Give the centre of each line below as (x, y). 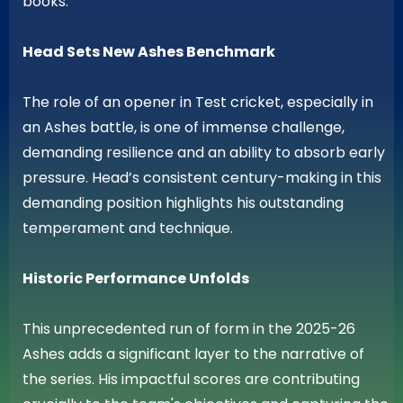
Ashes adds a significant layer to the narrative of (193, 354)
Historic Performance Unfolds (136, 278)
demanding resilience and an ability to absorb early (204, 152)
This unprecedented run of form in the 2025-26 (189, 328)
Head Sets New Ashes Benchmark (149, 51)
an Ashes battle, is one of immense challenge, (184, 127)
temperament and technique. (128, 228)
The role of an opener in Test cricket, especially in (198, 102)
